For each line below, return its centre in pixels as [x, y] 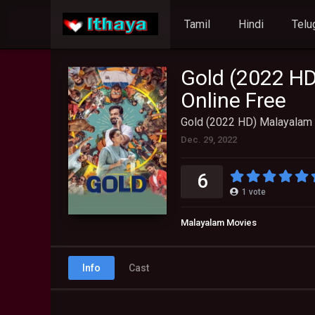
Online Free [233, 100]
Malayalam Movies [219, 223]
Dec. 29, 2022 [209, 140]
